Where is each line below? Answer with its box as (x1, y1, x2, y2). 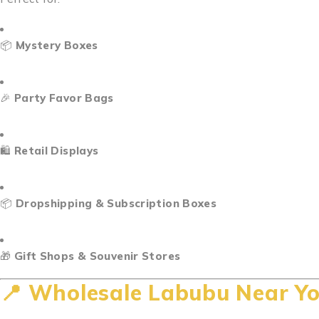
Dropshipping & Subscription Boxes (15, 197, 217, 210)
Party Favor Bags (14, 91, 114, 105)
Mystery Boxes (15, 38, 98, 52)
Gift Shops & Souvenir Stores (14, 249, 181, 263)
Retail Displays (14, 144, 99, 157)
